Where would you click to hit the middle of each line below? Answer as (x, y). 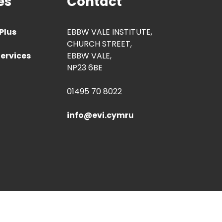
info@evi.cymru (101, 115)
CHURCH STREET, (100, 44)
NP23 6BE (85, 68)
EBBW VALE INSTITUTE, (110, 32)
